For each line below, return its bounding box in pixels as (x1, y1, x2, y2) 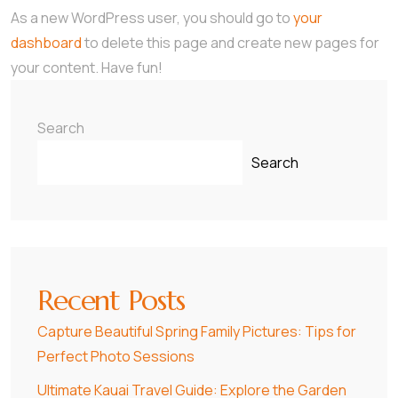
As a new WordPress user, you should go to (11, 8, 293, 28)
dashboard (11, 33, 82, 52)
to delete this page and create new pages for (82, 33, 379, 52)
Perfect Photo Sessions (37, 346, 195, 366)
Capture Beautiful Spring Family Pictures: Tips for (37, 322, 356, 341)
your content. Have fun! (11, 58, 163, 77)
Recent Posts (37, 283, 186, 318)
